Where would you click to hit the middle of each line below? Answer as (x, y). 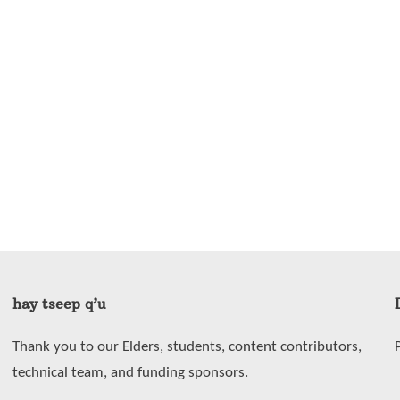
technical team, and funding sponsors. (130, 372)
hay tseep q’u (58, 303)
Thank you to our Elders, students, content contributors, (187, 346)
